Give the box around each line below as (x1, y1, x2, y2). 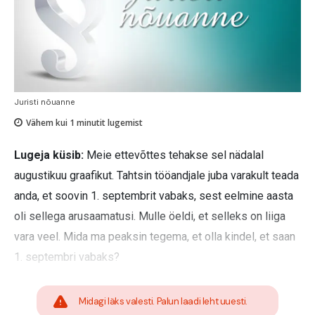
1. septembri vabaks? (14, 250, 120, 264)
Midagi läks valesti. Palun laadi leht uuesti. (79, 295, 247, 307)
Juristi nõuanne (14, 96, 75, 107)
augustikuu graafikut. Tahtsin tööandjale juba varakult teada (14, 168, 299, 182)
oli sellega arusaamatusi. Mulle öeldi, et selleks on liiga (14, 209, 285, 223)
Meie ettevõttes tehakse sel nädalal (86, 148, 264, 162)
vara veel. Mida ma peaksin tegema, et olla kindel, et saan (14, 229, 295, 243)
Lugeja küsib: (14, 148, 86, 162)
